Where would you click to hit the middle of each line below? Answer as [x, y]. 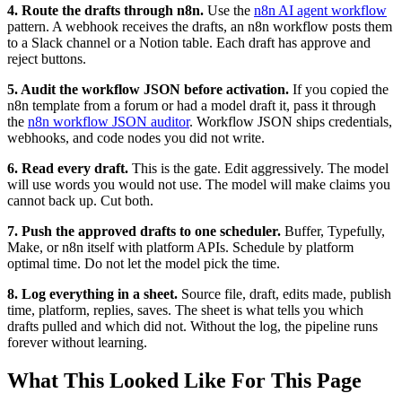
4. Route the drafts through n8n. [105, 11]
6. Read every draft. [68, 169]
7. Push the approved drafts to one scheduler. [144, 232]
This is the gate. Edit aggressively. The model [258, 169]
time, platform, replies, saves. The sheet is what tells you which [185, 310]
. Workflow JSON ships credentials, [291, 122]
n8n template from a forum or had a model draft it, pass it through [192, 106]
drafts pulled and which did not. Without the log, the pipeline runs [192, 327]
